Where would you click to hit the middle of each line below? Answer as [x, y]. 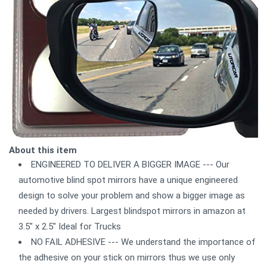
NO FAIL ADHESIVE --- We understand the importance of [143, 242]
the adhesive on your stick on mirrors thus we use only [127, 257]
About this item [43, 150]
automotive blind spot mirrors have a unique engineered [128, 180]
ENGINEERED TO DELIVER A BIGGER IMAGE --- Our [130, 164]
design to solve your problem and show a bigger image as [132, 195]
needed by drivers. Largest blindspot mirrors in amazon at [132, 211]
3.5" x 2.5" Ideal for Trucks [70, 226]
